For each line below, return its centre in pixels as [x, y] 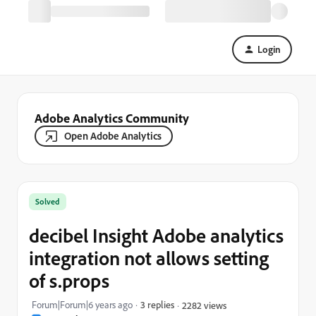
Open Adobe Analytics [113, 136]
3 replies [157, 304]
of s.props [69, 280]
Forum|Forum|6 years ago [82, 305]
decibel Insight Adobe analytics [156, 235]
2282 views [204, 305]
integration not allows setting [149, 258]
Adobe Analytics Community [112, 118]
